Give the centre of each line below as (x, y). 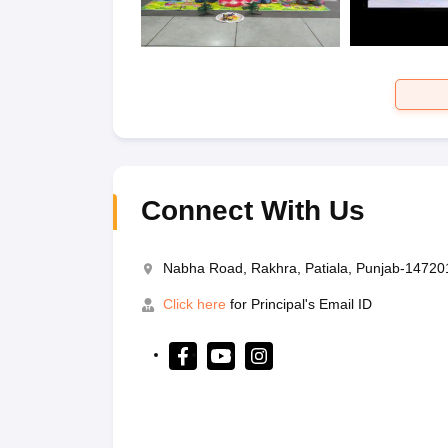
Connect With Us (252, 210)
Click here (194, 303)
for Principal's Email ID (298, 303)
